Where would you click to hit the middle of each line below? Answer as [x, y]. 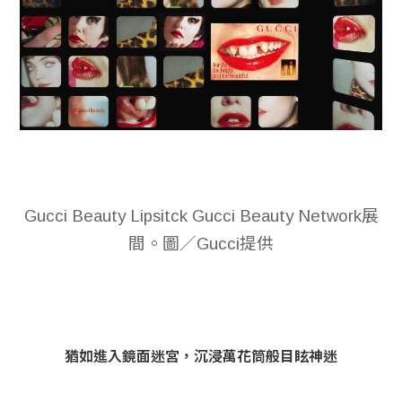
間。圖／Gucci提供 [201, 243]
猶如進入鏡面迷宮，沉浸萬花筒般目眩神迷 [201, 356]
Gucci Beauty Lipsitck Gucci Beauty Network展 [201, 215]
